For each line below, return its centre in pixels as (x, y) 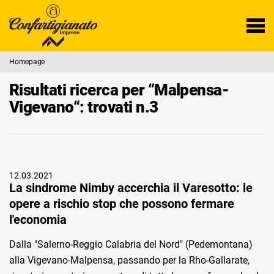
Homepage (27, 62)
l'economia (38, 220)
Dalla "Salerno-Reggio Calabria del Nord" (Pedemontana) (131, 244)
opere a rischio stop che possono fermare (122, 204)
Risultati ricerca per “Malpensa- (119, 90)
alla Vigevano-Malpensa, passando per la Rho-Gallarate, (129, 260)
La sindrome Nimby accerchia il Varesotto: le (131, 188)
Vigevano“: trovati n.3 (84, 107)
